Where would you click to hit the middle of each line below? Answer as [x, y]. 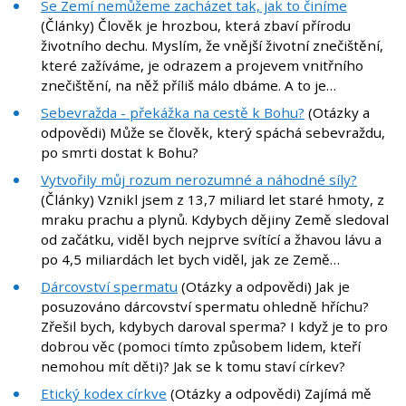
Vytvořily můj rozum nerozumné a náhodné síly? [199, 180]
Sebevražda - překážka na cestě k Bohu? [173, 113]
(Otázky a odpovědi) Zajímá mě [269, 394]
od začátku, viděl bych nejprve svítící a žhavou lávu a [211, 240]
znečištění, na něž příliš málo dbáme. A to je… [188, 86]
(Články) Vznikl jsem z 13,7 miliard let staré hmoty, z [213, 200]
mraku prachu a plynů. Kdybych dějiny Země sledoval [215, 220]
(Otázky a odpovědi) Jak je [264, 287]
